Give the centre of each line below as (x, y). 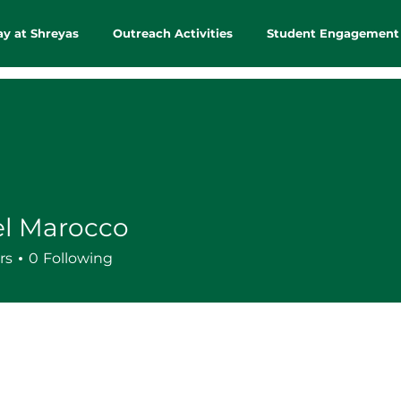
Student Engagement (333, 33)
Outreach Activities (173, 33)
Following (78, 258)
